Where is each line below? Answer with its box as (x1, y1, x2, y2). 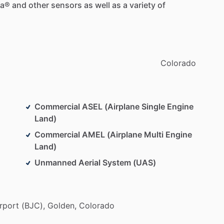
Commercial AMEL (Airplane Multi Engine (34, 129, 192, 139)
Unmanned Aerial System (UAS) (34, 157, 156, 167)
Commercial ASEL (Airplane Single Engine (34, 101, 193, 111)
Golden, (47, 200, 76, 210)
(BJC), (21, 200, 45, 210)
